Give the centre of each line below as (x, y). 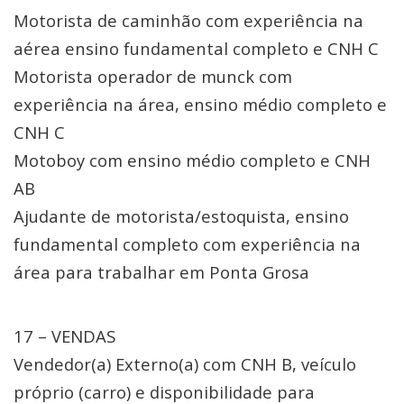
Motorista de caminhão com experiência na (188, 20)
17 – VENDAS (64, 336)
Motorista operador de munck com (153, 76)
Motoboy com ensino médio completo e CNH (192, 160)
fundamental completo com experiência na (187, 244)
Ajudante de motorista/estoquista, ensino (181, 216)
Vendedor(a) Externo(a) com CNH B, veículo (185, 364)
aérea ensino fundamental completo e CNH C (196, 48)
